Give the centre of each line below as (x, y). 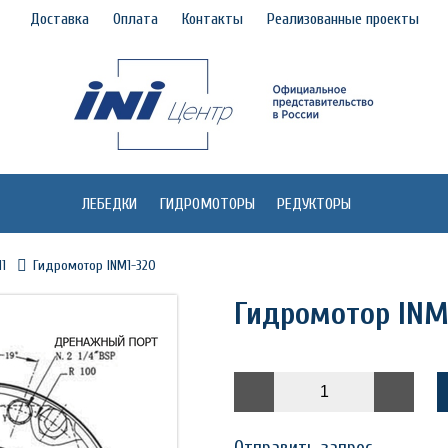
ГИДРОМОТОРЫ (207, 204)
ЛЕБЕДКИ (109, 204)
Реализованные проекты (342, 19)
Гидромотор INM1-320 (95, 265)
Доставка (59, 19)
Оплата (135, 19)
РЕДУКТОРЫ (314, 204)
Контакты (212, 19)
